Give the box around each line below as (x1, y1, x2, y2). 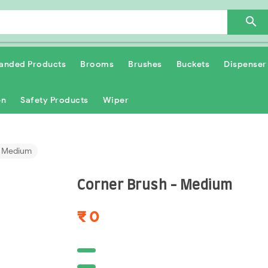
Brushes (128, 59, 162, 69)
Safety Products (20, 95, 89, 105)
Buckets (176, 59, 209, 69)
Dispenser (224, 59, 267, 69)
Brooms (80, 59, 114, 69)
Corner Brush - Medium (77, 179, 233, 192)
